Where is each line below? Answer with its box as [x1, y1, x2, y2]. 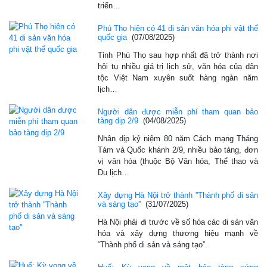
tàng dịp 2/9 [98, 116, 139, 125]
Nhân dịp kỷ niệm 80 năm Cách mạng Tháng [98, 133, 258, 143]
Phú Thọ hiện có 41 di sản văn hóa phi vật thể [98, 23, 258, 33]
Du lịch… [98, 167, 130, 177]
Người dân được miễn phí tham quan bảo [98, 107, 258, 116]
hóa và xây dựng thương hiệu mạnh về [98, 228, 258, 238]
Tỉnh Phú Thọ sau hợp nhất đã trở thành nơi [98, 50, 258, 60]
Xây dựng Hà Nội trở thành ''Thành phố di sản [98, 190, 258, 200]
